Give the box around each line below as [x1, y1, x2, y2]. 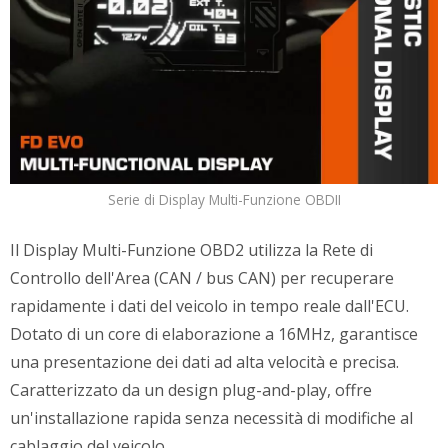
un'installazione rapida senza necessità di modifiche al [10, 407, 413, 430]
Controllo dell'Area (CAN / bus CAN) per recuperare [10, 267, 394, 290]
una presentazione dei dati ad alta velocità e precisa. [10, 351, 399, 374]
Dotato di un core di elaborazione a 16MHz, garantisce [10, 323, 418, 346]
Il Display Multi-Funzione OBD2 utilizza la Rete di [10, 239, 373, 262]
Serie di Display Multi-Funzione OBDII [107, 190, 341, 210]
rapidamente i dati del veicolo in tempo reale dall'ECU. [10, 295, 409, 318]
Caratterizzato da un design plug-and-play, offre [10, 379, 372, 402]
